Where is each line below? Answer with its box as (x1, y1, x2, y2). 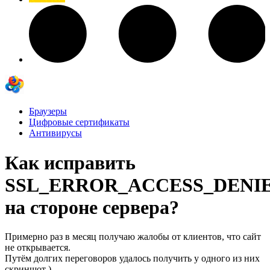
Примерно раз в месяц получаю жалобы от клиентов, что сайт (5, 231, 261, 242)
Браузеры (29, 106, 67, 117)
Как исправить (5, 151, 136, 174)
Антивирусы (29, 128, 82, 139)
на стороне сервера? (5, 196, 179, 218)
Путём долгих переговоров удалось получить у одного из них (5, 253, 260, 263)
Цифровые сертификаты (29, 117, 130, 128)
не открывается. (5, 242, 71, 253)
